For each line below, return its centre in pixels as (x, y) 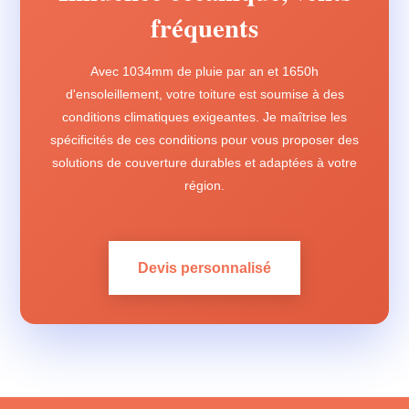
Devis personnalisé (204, 268)
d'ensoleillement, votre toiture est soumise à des (204, 94)
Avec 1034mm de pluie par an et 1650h (204, 71)
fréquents (204, 27)
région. (204, 185)
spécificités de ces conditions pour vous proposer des (204, 140)
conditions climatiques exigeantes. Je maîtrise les (204, 117)
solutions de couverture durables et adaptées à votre (204, 163)
